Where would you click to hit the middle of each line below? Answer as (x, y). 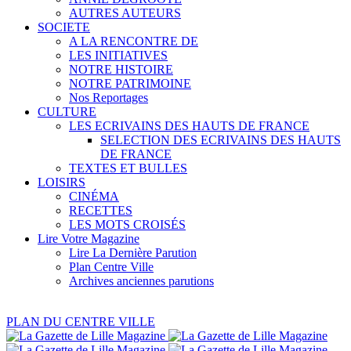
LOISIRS (62, 182)
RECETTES (101, 210)
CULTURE (67, 112)
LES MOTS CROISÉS (127, 224)
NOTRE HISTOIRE (121, 69)
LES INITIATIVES (118, 55)
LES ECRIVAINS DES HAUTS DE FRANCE (189, 126)
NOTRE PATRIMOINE (130, 83)
